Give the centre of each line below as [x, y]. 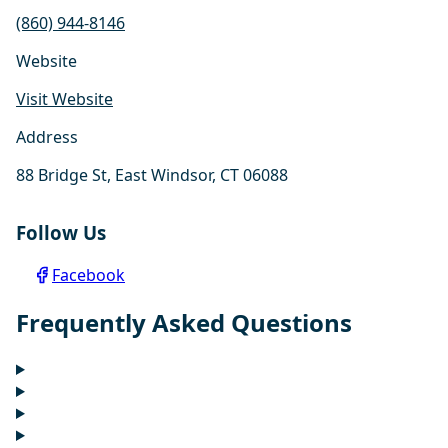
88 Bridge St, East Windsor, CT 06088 [152, 174]
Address [47, 136]
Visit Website [64, 98]
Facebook [88, 274]
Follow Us [61, 233]
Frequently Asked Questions [184, 322]
